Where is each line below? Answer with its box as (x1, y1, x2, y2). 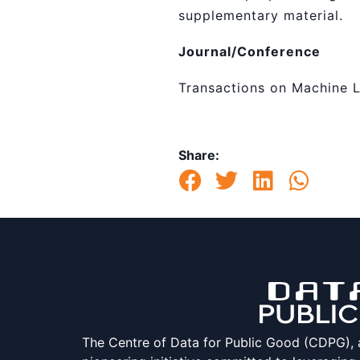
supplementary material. (178, 7, 343, 23)
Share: (178, 147, 219, 163)
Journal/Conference (178, 43, 321, 59)
